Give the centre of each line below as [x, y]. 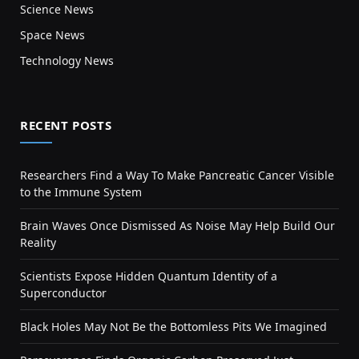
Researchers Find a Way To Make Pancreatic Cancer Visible [177, 175]
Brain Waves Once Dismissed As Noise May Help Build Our [177, 226]
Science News [57, 10]
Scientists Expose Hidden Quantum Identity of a [149, 276]
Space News [52, 35]
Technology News [67, 61]
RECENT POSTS [66, 125]
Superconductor [63, 293]
